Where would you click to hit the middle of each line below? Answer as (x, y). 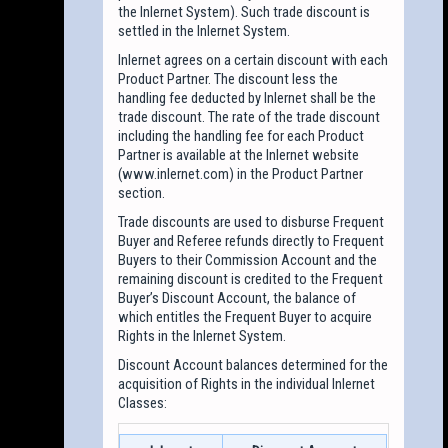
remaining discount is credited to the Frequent (251, 278)
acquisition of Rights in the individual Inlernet (247, 383)
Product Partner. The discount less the (228, 78)
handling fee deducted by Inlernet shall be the (247, 97)
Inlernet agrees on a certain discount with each (253, 59)
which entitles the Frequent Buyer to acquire (245, 316)
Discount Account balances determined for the (253, 364)
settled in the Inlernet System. (204, 30)
